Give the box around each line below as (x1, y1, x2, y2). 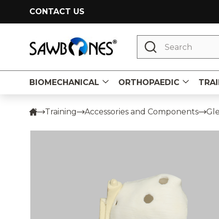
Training (45, 107, 77, 116)
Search (137, 36, 164, 45)
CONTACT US (29, 7, 85, 16)
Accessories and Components (85, 107, 198, 116)
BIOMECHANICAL (29, 78, 99, 87)
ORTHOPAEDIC (118, 78, 179, 87)
